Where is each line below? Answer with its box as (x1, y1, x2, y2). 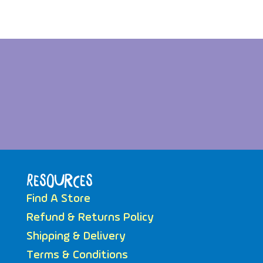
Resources (26, 173, 93, 190)
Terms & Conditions (26, 249, 128, 262)
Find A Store (26, 193, 90, 205)
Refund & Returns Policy (26, 212, 154, 224)
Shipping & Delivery (26, 231, 126, 243)
